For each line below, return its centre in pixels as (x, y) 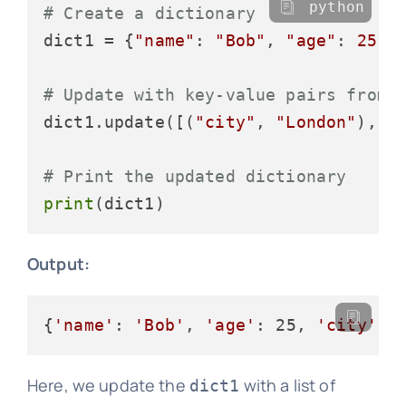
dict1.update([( (119, 122)
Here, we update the (108, 386)
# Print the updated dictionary (195, 177)
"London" (316, 122)
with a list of (287, 386)
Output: (58, 264)
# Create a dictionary (150, 14)
